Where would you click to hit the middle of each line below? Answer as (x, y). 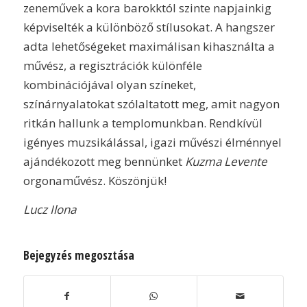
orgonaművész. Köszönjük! (95, 180)
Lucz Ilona (49, 210)
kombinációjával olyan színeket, (109, 84)
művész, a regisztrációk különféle (112, 65)
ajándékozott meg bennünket (104, 161)
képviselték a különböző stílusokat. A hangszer (149, 27)
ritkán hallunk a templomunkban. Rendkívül (143, 123)
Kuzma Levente (226, 161)
